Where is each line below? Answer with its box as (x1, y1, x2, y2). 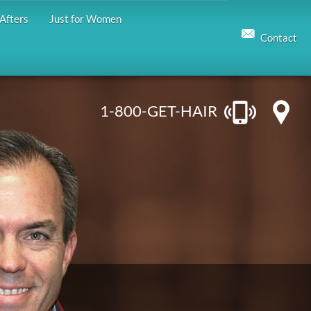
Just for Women (49, 13, 121, 25)
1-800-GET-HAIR (100, 101, 217, 120)
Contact (260, 32, 297, 44)
